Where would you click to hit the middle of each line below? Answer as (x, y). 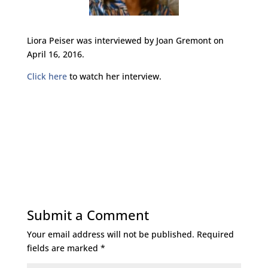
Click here (47, 76)
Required (215, 234)
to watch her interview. (114, 76)
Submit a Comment (88, 215)
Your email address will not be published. (110, 234)
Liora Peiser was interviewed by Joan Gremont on (125, 40)
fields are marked (63, 248)
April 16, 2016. (55, 54)
